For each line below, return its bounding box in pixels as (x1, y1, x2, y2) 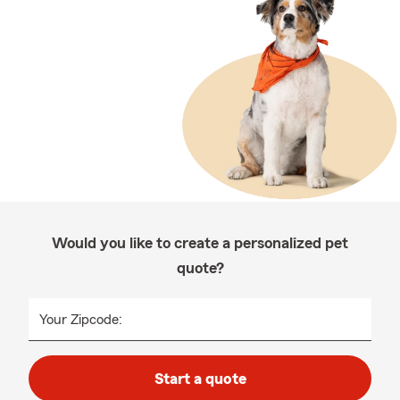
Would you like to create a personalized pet (52, 235, 348, 251)
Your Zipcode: (39, 312, 122, 327)
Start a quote (154, 371, 246, 387)
